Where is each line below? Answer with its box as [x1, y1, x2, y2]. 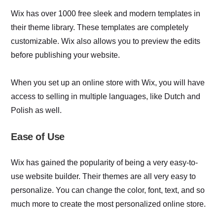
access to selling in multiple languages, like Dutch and [11, 92, 201, 101]
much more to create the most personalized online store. [11, 199, 206, 208]
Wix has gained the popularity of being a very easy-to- [11, 158, 198, 167]
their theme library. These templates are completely [11, 23, 189, 32]
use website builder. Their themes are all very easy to [11, 172, 196, 181]
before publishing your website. [11, 50, 120, 59]
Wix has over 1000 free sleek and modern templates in [11, 9, 201, 18]
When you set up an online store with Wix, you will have [11, 78, 205, 87]
